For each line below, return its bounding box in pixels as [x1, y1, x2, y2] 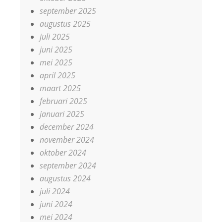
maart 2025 [40, 82, 81, 94]
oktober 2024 [40, 147, 86, 158]
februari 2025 [40, 95, 87, 107]
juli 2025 [40, 31, 70, 42]
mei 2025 [40, 56, 72, 68]
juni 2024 [40, 198, 72, 210]
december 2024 [40, 121, 94, 132]
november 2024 [40, 134, 94, 145]
